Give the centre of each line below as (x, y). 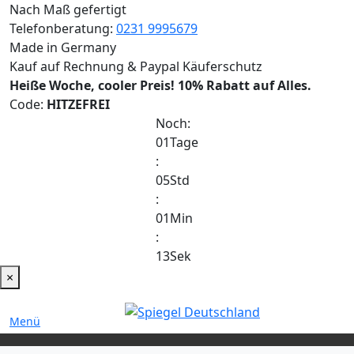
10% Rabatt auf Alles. (245, 85)
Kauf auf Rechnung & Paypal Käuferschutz (136, 66)
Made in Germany (63, 47)
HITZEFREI (78, 104)
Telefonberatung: (63, 28)
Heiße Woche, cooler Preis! (92, 85)
